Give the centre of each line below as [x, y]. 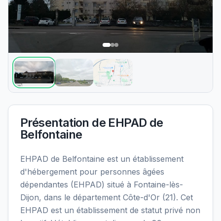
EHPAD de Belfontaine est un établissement [102, 159]
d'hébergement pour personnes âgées [92, 171]
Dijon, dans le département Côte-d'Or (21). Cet [107, 197]
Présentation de [64, 122]
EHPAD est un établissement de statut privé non [110, 210]
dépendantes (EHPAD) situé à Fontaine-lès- [102, 184]
